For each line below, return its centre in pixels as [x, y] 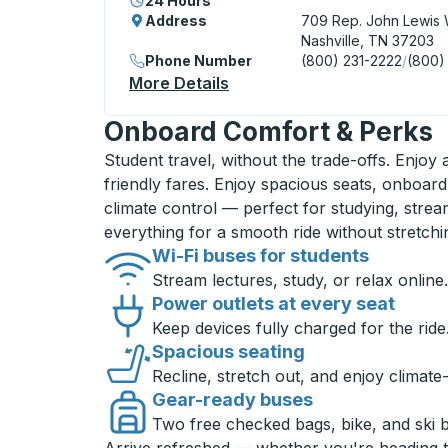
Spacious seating [228, 352]
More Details [179, 83]
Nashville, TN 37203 [367, 41]
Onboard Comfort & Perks [268, 132]
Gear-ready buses [232, 400]
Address [176, 21]
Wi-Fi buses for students [260, 256]
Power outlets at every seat [273, 304]
